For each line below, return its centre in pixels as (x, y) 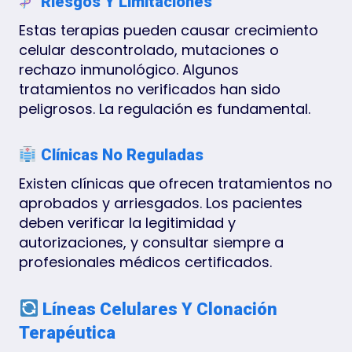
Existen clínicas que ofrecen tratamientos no (176, 183)
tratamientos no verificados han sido (150, 89)
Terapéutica (67, 332)
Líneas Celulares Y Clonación (158, 309)
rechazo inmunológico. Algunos (129, 69)
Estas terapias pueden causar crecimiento (169, 30)
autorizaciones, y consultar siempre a (151, 242)
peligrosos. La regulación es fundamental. (165, 108)
